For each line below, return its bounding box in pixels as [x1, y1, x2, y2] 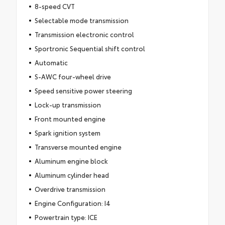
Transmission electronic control [34, 30, 134, 39]
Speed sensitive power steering [34, 86, 132, 95]
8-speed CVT [34, 2, 75, 11]
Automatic [34, 58, 68, 67]
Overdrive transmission [34, 184, 105, 194]
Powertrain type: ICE [34, 212, 97, 222]
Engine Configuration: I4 [34, 198, 110, 208]
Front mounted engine [34, 114, 105, 124]
